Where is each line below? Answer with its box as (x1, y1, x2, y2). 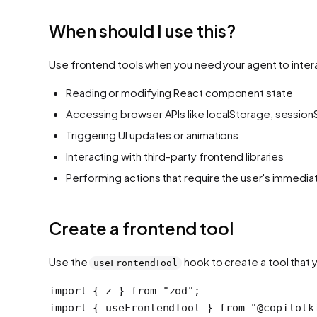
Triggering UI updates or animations (66, 127, 239, 142)
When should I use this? (49, 19, 236, 41)
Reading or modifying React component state (66, 85, 293, 99)
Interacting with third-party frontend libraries (66, 149, 284, 163)
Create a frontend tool (49, 217, 234, 238)
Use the (49, 254, 90, 268)
